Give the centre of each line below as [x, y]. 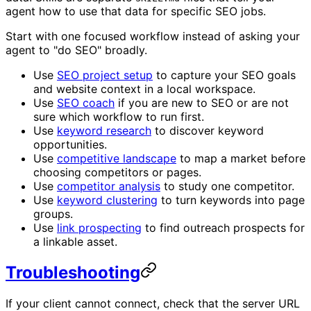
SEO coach [86, 102]
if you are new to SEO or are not [202, 102]
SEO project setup [105, 75]
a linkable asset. [75, 241]
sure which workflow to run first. [119, 116]
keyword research [104, 130]
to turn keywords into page [231, 200]
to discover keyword [208, 130]
